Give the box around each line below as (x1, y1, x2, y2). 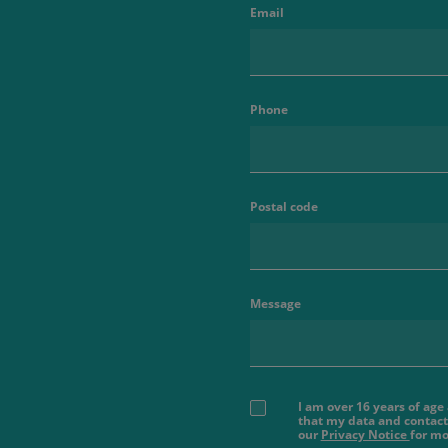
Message (249, 295, 301, 313)
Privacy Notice (320, 426, 410, 444)
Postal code (249, 198, 318, 216)
